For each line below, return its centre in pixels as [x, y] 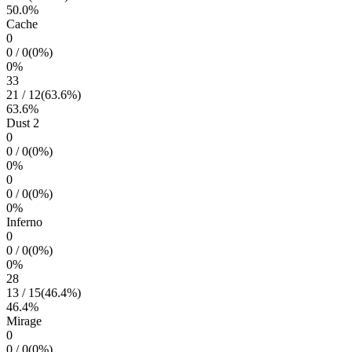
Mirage [24, 321]
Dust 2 [23, 123]
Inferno [24, 222]
